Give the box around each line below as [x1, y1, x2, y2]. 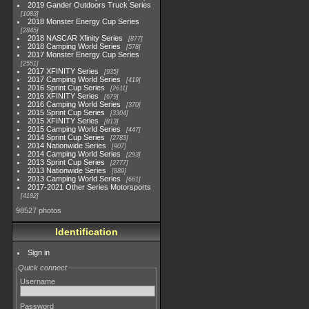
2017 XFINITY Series [28, 67, 99, 75]
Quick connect [18, 263, 67, 272]
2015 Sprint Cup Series [28, 108, 106, 117]
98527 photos [16, 206, 61, 215]
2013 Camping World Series [28, 175, 121, 183]
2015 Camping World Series [28, 125, 121, 133]
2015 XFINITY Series [28, 117, 99, 125]
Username [20, 277, 55, 286]
